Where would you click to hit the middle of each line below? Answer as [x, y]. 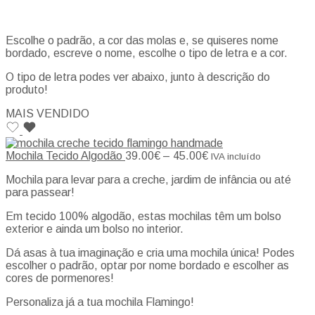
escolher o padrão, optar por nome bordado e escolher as [147, 266]
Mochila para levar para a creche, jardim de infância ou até [148, 180]
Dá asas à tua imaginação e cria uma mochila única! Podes [150, 253]
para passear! [40, 193]
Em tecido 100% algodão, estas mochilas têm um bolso [143, 217]
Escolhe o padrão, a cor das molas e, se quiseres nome [142, 41]
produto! [27, 90]
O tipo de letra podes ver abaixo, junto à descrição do [138, 77]
